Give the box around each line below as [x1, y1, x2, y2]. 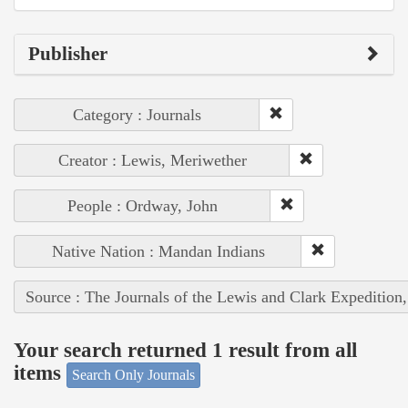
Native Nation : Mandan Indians [51, 241, 265, 260]
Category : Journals [73, 105, 201, 124]
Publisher [28, 42, 107, 65]
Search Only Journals [72, 366, 195, 382]
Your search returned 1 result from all [14, 339, 357, 362]
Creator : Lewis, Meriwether [57, 150, 247, 169]
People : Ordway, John [67, 196, 218, 215]
